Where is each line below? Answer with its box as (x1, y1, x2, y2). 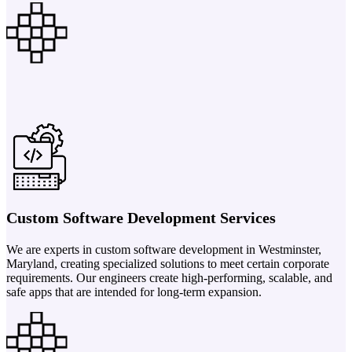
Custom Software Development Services (6, 208, 276, 226)
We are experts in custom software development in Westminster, (6, 242, 321, 256)
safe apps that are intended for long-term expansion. (6, 284, 262, 299)
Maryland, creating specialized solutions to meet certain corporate (6, 256, 329, 270)
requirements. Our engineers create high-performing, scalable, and (6, 270, 332, 284)
